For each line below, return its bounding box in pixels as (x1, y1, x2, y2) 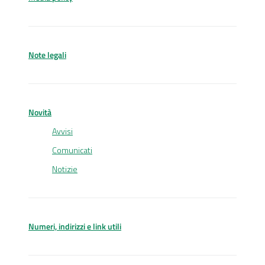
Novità (28, 106, 51, 119)
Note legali (28, 49, 66, 62)
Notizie (52, 163, 77, 176)
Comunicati (52, 144, 92, 157)
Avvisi (52, 125, 73, 138)
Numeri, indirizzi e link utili (28, 220, 121, 233)
